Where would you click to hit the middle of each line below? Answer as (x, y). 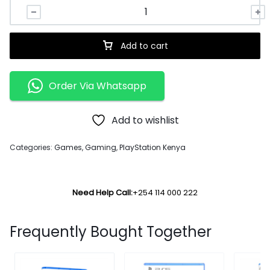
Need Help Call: (102, 193)
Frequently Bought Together (111, 232)
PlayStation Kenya (152, 147)
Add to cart (144, 46)
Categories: (32, 147)
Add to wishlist (145, 120)
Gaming (101, 147)
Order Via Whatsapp (98, 86)
